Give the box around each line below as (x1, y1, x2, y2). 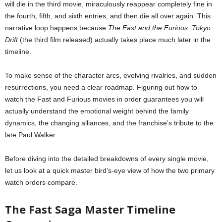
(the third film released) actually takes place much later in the (18, 36, 211, 44)
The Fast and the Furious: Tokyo (108, 24, 211, 32)
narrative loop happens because (5, 24, 108, 32)
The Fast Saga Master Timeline (5, 202, 175, 217)
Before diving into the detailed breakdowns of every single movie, (5, 155, 209, 163)
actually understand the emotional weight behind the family (5, 107, 189, 115)
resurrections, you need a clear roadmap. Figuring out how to (5, 83, 197, 92)
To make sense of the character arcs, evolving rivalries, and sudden (5, 71, 217, 80)
